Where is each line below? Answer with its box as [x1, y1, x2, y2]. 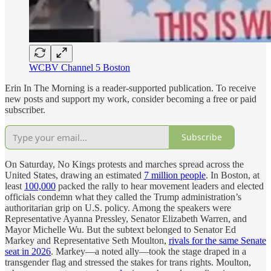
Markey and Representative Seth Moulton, [5, 235, 169, 246]
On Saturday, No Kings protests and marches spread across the [5, 158, 244, 169]
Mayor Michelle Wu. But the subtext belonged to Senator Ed [5, 224, 236, 235]
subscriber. [5, 104, 45, 115]
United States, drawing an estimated [5, 169, 144, 180]
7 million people [144, 169, 206, 180]
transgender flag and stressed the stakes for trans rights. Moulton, [5, 256, 251, 267]
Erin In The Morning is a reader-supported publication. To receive [5, 82, 256, 93]
